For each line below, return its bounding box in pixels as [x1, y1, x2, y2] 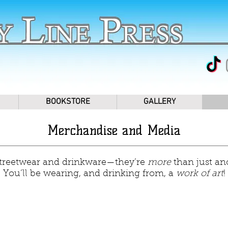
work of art [176, 169, 223, 179]
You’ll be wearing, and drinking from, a [3, 169, 176, 179]
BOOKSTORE [45, 96, 90, 107]
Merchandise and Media [47, 122, 181, 138]
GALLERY [144, 96, 176, 107]
